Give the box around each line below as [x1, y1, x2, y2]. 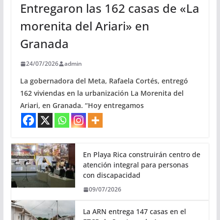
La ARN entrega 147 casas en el [82, 207, 186, 217]
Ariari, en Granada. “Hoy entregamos [20, 101, 144, 110]
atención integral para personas [82, 160, 189, 170]
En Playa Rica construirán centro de [82, 150, 200, 160]
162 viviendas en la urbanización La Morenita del [20, 88, 184, 98]
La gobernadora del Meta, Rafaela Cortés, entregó [20, 76, 188, 86]
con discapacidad [82, 170, 140, 180]
